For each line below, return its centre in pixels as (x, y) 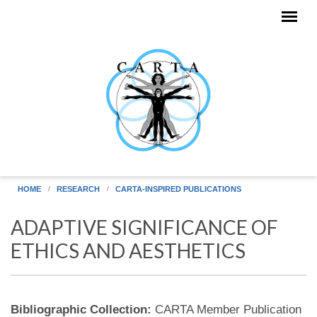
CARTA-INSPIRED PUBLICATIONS (178, 189)
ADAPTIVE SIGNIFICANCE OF (144, 227)
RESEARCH (78, 189)
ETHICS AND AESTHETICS (128, 250)
